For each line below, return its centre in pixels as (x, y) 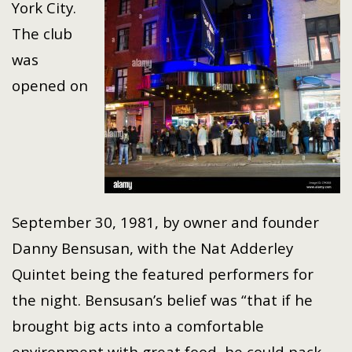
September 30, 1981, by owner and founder (165, 222)
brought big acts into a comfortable (138, 326)
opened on (50, 85)
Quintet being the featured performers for (163, 274)
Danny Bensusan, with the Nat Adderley (152, 248)
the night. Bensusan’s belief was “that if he (162, 300)
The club (42, 33)
